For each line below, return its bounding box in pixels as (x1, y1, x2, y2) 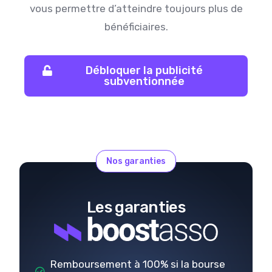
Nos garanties (106, 156, 166, 167)
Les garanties (87, 198, 185, 217)
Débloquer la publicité (85, 64, 203, 78)
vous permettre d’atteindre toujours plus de (29, 2, 243, 15)
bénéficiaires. (104, 21, 168, 33)
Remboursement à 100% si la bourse (50, 257, 226, 270)
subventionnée (103, 75, 185, 89)
